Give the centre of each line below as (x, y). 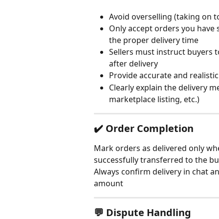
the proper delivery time (154, 40)
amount (109, 183)
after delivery (133, 64)
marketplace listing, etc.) (154, 99)
